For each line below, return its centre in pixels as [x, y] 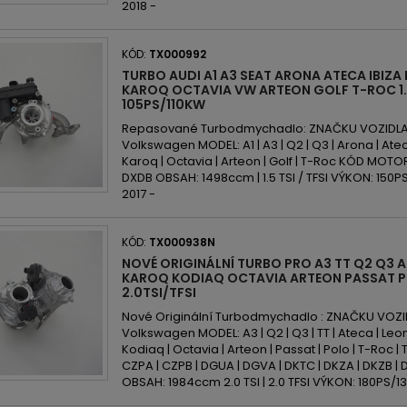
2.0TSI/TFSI [159, 293]
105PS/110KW [164, 104]
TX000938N [182, 242]
